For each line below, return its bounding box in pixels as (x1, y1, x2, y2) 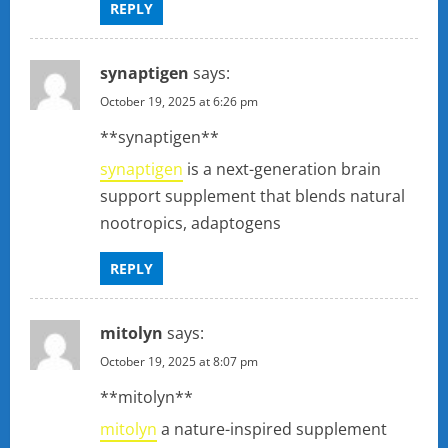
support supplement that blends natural (100, 185, 405, 208)
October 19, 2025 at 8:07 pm (100, 353, 258, 371)
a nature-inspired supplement (157, 418, 387, 441)
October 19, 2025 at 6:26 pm (100, 93, 258, 111)
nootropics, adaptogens (100, 212, 281, 235)
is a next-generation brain (183, 158, 381, 181)
